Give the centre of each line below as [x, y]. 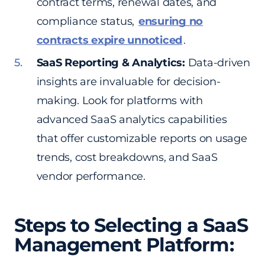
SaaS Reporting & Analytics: [111, 63]
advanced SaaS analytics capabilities [132, 120]
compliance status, [87, 22]
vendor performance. [91, 177]
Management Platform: [124, 245]
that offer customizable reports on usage [142, 139]
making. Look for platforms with [119, 101]
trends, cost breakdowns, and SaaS [127, 158]
